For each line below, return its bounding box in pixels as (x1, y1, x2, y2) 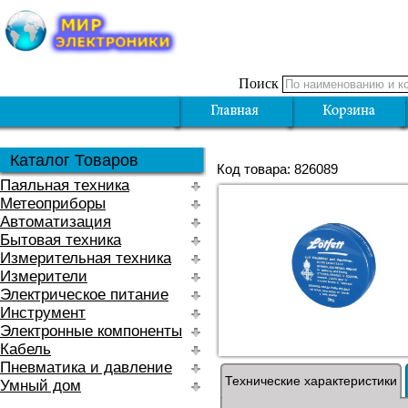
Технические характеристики (225, 373, 398, 388)
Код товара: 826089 (217, 161, 338, 177)
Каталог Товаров (10, 151, 138, 169)
